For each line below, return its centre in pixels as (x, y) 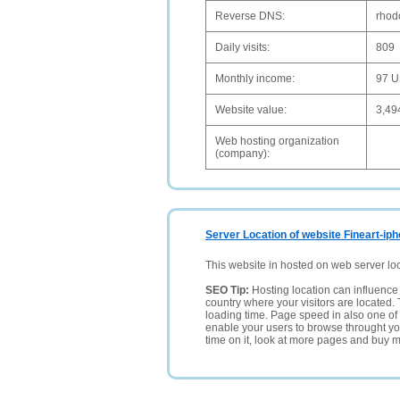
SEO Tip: (229, 290)
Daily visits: (242, 47)
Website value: (251, 110)
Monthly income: (255, 79)
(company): (242, 154)
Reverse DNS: (250, 16)
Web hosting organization (277, 141)
